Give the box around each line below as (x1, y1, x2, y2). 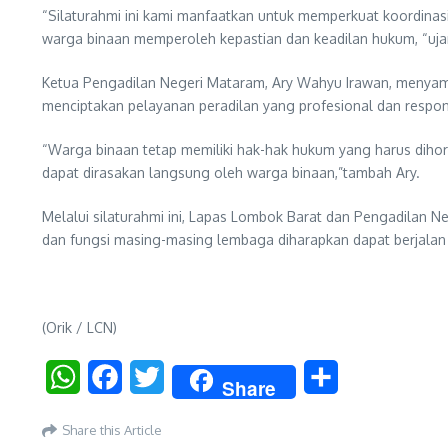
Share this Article (62, 422, 162, 439)
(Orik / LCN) (42, 318, 117, 336)
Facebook (122, 366, 193, 387)
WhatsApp (80, 366, 155, 387)
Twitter (164, 366, 217, 387)
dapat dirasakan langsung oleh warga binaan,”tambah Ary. (42, 163, 420, 181)
